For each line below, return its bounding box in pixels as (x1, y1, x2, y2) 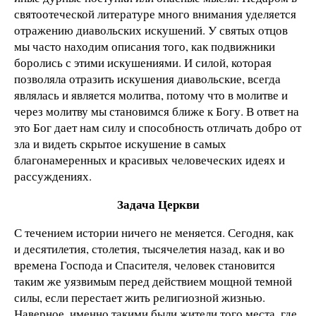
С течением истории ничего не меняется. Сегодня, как (14, 224, 293, 241)
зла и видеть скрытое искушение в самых (14, 135, 226, 152)
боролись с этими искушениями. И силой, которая (14, 54, 272, 71)
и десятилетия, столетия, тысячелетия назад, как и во (14, 240, 285, 257)
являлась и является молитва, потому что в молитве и (14, 87, 288, 103)
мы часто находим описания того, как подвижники (14, 38, 275, 54)
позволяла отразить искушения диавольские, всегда (14, 71, 281, 87)
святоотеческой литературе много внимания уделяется (14, 6, 296, 22)
